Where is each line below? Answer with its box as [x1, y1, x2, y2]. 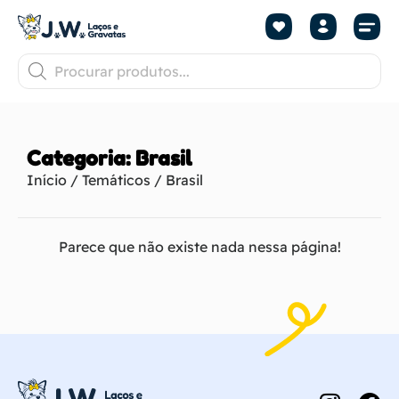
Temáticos [82, 171, 151, 189]
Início [27, 171, 67, 189]
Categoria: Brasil [27, 146, 192, 170]
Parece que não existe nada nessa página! [58, 238, 341, 256]
